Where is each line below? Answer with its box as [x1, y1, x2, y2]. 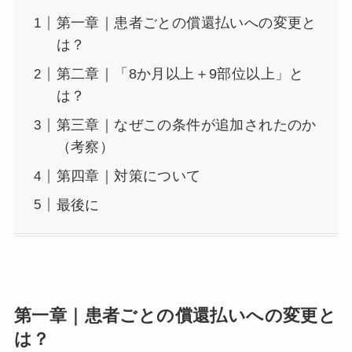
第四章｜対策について [56, 168, 201, 185]
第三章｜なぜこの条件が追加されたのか [56, 117, 317, 134]
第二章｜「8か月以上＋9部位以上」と [56, 66, 304, 82]
